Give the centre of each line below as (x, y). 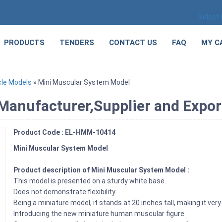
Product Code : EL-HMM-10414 (65, 132)
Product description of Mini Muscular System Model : (102, 170)
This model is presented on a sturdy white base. (91, 181)
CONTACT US (133, 43)
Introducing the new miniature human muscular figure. (101, 214)
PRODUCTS (24, 43)
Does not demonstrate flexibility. (65, 192)
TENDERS (77, 43)
